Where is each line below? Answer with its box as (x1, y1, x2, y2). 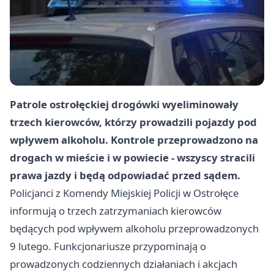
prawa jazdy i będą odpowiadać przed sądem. (10, 168, 240, 182)
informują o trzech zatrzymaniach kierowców (10, 203, 221, 218)
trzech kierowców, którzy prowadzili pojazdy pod (10, 114, 257, 129)
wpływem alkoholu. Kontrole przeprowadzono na (10, 132, 258, 147)
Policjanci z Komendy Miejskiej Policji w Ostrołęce (10, 185, 239, 200)
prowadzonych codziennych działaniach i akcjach (10, 256, 237, 271)
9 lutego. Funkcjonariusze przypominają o (10, 239, 206, 253)
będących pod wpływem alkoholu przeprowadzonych (10, 221, 259, 235)
